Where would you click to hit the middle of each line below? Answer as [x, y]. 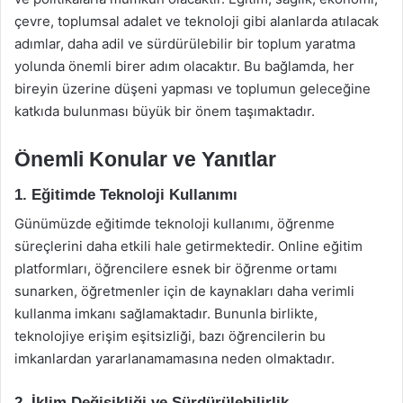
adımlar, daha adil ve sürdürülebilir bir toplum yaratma [185, 44]
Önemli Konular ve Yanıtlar [145, 159]
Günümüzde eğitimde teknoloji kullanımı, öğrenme [175, 224]
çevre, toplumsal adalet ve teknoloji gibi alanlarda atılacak [197, 21]
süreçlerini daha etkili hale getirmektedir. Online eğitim [188, 246]
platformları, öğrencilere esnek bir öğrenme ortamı [176, 269]
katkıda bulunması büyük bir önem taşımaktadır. [165, 111]
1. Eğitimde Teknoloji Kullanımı [126, 194]
